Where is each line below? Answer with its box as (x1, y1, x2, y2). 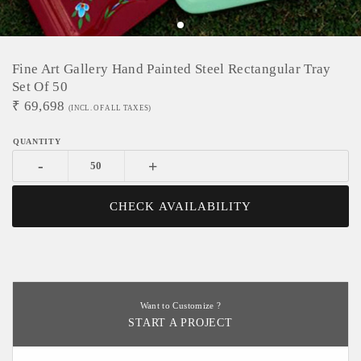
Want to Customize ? (139, 301, 222, 310)
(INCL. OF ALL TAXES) (68, 104, 151, 112)
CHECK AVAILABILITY (110, 200, 251, 213)
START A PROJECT (128, 317, 233, 329)
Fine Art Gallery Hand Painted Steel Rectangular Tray (12, 61, 331, 77)
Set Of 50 (12, 79, 68, 94)
